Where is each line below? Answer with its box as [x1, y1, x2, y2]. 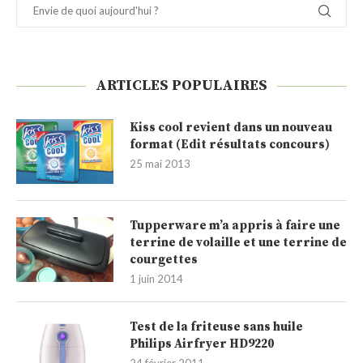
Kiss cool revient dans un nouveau [130, 120, 332, 136]
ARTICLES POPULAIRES [96, 76, 267, 96]
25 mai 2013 [130, 157, 190, 171]
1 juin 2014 [130, 272, 183, 286]
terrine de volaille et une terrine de [130, 235, 347, 251]
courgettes [130, 252, 198, 268]
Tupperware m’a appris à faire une [130, 218, 340, 234]
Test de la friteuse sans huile [130, 319, 303, 335]
